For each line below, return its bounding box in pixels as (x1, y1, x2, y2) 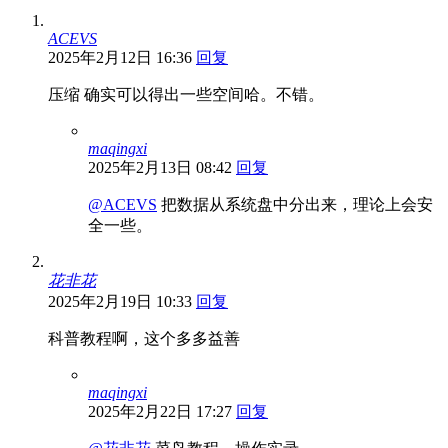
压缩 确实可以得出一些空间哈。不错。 (48, 85, 324, 103)
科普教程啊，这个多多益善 (48, 329, 240, 347)
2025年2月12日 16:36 (48, 48, 192, 66)
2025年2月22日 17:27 (88, 402, 232, 420)
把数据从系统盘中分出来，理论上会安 (157, 195, 433, 213)
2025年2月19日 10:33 (48, 292, 192, 310)
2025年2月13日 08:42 (88, 158, 232, 176)
